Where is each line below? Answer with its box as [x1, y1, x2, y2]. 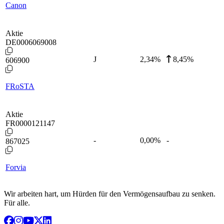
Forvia [5, 162, 26, 171]
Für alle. [4, 198, 30, 207]
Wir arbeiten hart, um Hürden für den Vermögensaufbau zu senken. [4, 189, 215, 198]
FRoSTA [5, 81, 34, 90]
